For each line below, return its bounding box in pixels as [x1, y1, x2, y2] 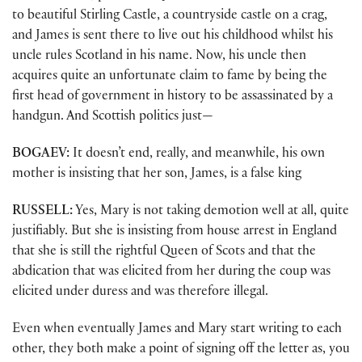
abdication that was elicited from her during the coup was [12, 266, 330, 280]
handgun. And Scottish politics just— [12, 110, 213, 124]
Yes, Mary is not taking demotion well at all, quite [73, 205, 349, 220]
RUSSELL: [12, 205, 73, 220]
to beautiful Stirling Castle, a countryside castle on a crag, [12, 9, 327, 23]
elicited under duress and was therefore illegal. [12, 286, 268, 301]
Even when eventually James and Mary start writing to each [12, 323, 342, 338]
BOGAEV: [12, 147, 69, 162]
